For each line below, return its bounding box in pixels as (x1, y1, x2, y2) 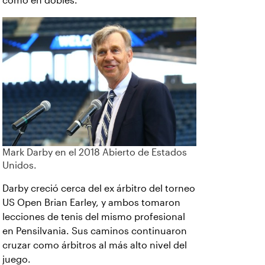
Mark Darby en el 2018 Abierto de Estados (2, 147, 187, 158)
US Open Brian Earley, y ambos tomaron (2, 198, 180, 208)
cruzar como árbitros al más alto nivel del (2, 240, 187, 251)
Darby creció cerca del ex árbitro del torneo (2, 183, 195, 194)
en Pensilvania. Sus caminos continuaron (2, 226, 187, 237)
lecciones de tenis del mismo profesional (2, 212, 185, 222)
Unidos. (2, 160, 37, 171)
